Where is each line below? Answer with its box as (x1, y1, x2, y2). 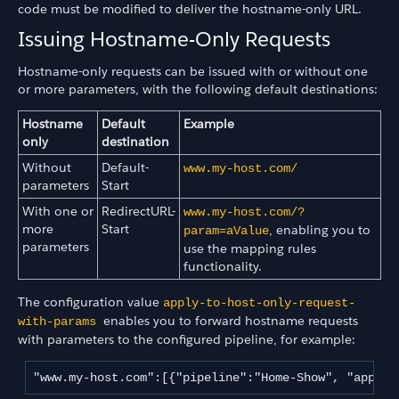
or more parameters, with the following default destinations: (18, 80, 378, 97)
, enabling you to (269, 222, 370, 239)
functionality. (183, 258, 262, 275)
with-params (18, 313, 96, 329)
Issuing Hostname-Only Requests (18, 25, 330, 52)
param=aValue (183, 224, 269, 239)
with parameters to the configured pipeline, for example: (18, 330, 355, 347)
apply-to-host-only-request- (163, 295, 355, 310)
